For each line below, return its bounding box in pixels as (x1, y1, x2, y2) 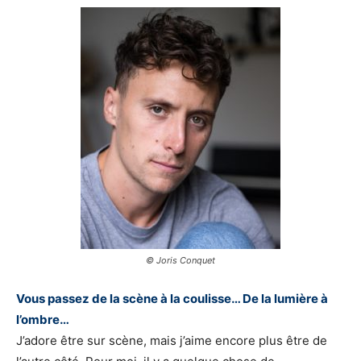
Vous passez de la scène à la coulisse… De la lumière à (16, 291, 328, 307)
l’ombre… (16, 312, 69, 328)
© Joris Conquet (146, 255, 215, 267)
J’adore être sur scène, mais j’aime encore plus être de (16, 333, 327, 349)
